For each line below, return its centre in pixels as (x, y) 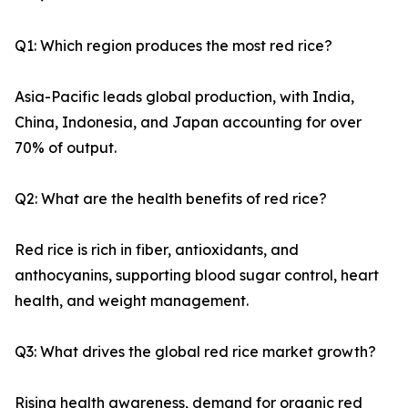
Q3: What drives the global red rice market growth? (195, 352)
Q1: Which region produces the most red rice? (173, 46)
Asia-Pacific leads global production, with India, (184, 97)
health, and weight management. (132, 301)
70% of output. (66, 148)
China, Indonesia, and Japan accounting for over (188, 122)
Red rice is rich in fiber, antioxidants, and (157, 250)
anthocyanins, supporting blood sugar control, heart (197, 275)
